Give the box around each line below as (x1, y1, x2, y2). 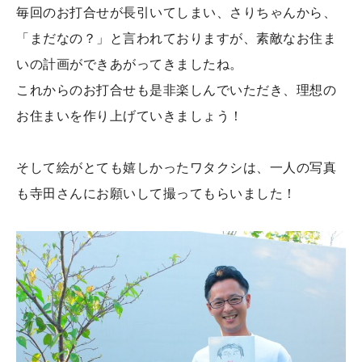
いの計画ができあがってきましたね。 (16, 57, 243, 72)
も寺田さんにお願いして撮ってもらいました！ (16, 187, 297, 201)
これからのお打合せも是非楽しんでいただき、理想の (16, 83, 337, 98)
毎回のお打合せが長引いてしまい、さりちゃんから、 (16, 6, 337, 20)
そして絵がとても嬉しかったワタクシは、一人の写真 (16, 161, 337, 175)
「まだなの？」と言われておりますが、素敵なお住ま (16, 32, 337, 46)
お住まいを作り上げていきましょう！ (16, 109, 243, 124)
